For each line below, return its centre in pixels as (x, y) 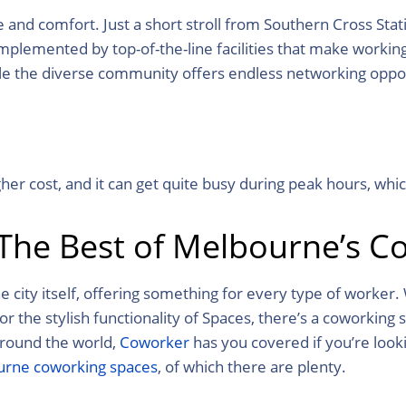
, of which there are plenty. (252, 366)
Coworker (155, 342)
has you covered (249, 342)
